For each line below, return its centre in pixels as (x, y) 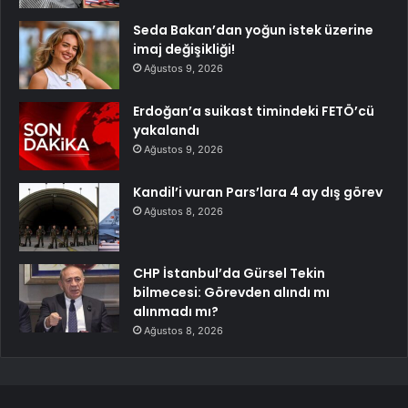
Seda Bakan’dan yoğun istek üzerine (253, 30)
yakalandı (166, 130)
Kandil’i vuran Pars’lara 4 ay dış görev (258, 192)
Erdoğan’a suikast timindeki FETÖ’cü (254, 111)
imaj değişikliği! (184, 49)
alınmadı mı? (176, 311)
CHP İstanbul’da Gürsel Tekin (229, 273)
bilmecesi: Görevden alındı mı (231, 292)
